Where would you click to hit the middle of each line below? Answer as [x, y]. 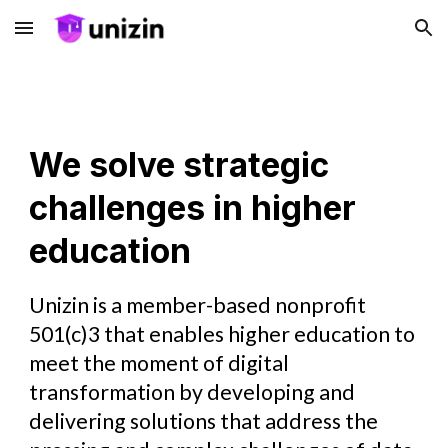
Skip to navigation [369, 37]
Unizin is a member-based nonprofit [198, 305]
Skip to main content [87, 37]
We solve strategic [179, 165]
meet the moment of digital [159, 363]
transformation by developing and [192, 392]
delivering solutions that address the [204, 421]
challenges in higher [193, 208]
